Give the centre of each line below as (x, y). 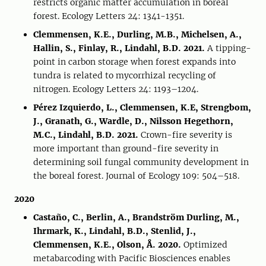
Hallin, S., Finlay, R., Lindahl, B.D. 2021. (119, 48)
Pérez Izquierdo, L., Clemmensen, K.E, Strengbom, (142, 107)
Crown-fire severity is (185, 135)
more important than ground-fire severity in (126, 148)
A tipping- (228, 48)
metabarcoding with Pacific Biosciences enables (132, 258)
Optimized (204, 245)
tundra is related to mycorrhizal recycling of (125, 75)
